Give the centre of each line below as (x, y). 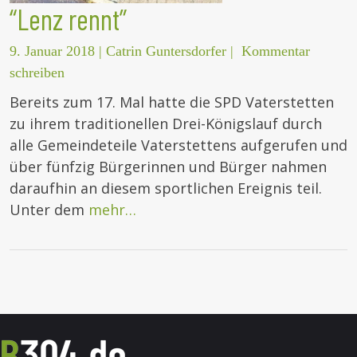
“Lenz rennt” (68, 19)
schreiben (37, 73)
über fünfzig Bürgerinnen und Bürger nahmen (168, 167)
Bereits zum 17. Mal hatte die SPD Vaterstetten (172, 102)
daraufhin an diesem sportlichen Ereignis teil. (166, 188)
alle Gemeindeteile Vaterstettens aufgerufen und (178, 145)
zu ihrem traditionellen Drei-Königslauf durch (166, 124)
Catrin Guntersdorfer (166, 51)
